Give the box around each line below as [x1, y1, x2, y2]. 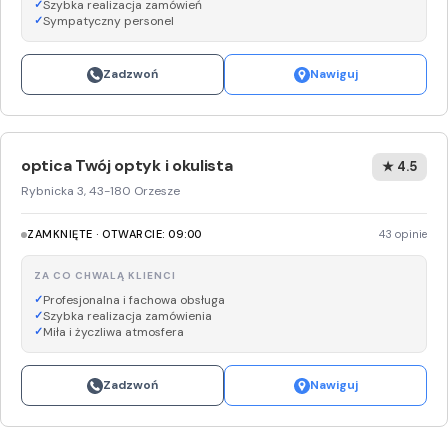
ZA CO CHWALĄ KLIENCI [34, 269, 176, 282]
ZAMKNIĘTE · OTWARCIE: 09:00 [27, 227, 202, 241]
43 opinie [379, 227, 427, 241]
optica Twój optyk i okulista [21, 155, 233, 176]
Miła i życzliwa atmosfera [43, 324, 184, 340]
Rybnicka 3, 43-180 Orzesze [21, 183, 180, 199]
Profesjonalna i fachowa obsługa [43, 292, 225, 308]
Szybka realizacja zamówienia [43, 308, 212, 324]
